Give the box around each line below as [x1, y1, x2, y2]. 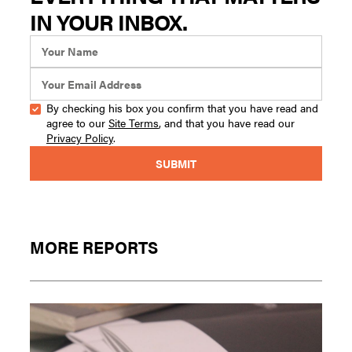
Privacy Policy [46, 129, 113, 145]
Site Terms [108, 114, 159, 130]
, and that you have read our [158, 114, 295, 130]
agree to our [46, 114, 108, 130]
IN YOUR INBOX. [30, 5, 188, 37]
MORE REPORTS [30, 236, 159, 259]
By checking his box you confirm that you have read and [46, 99, 318, 115]
